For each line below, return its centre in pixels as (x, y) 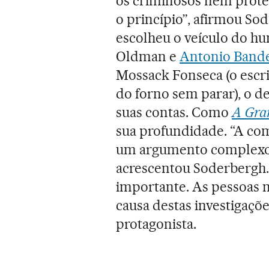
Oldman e (148, 56)
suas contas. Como (174, 112)
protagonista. (156, 224)
